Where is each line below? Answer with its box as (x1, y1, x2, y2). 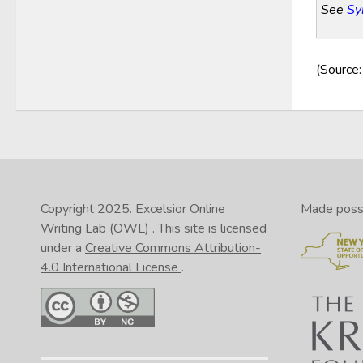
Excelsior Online (135, 199, 225, 218)
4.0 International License (41, 258, 181, 276)
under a (41, 238, 85, 257)
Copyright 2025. (41, 199, 135, 218)
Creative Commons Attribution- (85, 238, 261, 257)
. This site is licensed (152, 219, 267, 237)
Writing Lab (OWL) (41, 219, 152, 237)
